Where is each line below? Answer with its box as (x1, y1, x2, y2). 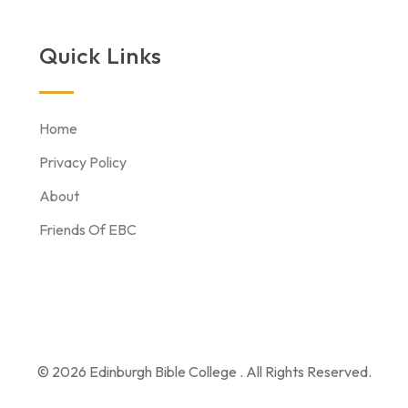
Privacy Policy (39, 153, 127, 172)
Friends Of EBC (39, 220, 138, 240)
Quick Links (39, 41, 163, 71)
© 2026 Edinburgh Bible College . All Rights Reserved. (36, 362, 372, 382)
